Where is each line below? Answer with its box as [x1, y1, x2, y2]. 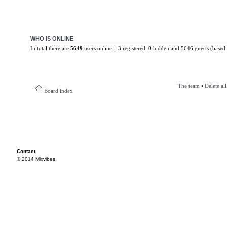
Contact [17, 148, 35, 154]
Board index [44, 88, 73, 94]
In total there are [30, 45, 70, 51]
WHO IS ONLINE [30, 35, 73, 42]
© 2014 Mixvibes [17, 156, 55, 162]
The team [177, 83, 200, 89]
